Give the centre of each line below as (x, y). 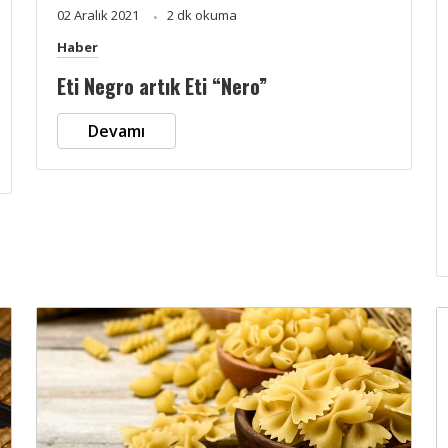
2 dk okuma (202, 14)
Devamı (116, 130)
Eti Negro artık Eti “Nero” (162, 85)
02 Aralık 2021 (99, 14)
